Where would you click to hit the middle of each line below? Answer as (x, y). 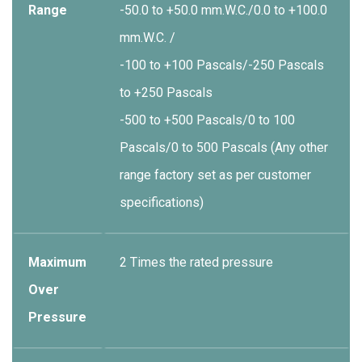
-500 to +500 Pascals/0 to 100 (207, 120)
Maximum (57, 262)
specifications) (162, 202)
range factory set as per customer (215, 175)
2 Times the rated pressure (196, 262)
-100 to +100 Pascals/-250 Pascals (222, 65)
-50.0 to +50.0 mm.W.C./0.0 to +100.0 (223, 10)
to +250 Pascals (166, 93)
